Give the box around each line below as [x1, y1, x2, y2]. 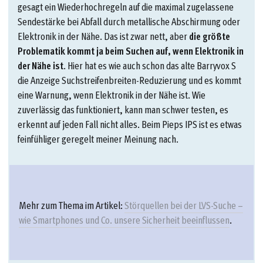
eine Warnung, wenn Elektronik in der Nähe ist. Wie [18, 87, 205, 102]
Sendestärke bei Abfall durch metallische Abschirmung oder [18, 14, 240, 29]
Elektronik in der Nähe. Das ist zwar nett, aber [18, 28, 189, 43]
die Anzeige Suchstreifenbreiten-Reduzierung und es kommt [18, 72, 241, 87]
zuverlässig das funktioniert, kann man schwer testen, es [18, 102, 228, 117]
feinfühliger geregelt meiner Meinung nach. [18, 131, 180, 146]
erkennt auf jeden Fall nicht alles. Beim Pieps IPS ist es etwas [18, 116, 242, 131]
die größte [189, 28, 230, 43]
